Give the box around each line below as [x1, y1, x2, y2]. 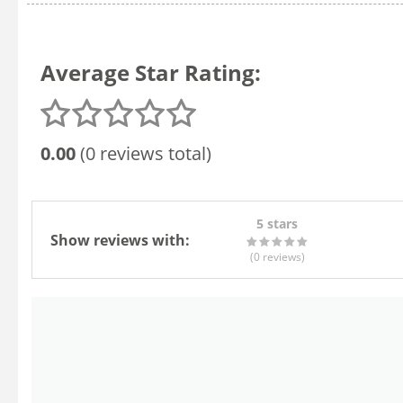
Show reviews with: [50, 229, 190, 250]
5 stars [256, 215, 298, 232]
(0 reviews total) [76, 140, 211, 166]
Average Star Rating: [40, 57, 261, 87]
